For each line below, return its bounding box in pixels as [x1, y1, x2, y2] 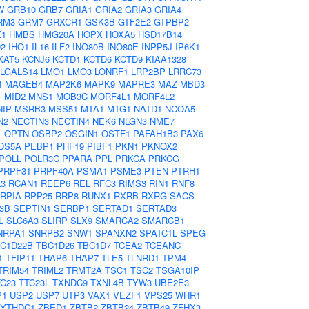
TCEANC [145, 239, 181, 252]
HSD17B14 [138, 28, 182, 41]
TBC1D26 [36, 239, 74, 252]
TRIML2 [32, 263, 63, 277]
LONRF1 [94, 65, 128, 78]
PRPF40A [34, 164, 74, 177]
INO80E [107, 40, 139, 53]
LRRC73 [168, 65, 201, 78]
